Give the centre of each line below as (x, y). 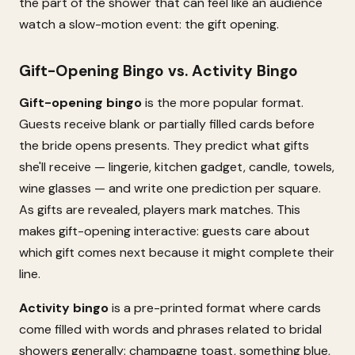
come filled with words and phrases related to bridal (170, 329)
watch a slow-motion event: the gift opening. (149, 24)
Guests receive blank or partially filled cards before (167, 124)
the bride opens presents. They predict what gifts (164, 145)
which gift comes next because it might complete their (177, 252)
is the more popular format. (223, 103)
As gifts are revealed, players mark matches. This (160, 210)
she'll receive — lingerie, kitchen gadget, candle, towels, (177, 167)
